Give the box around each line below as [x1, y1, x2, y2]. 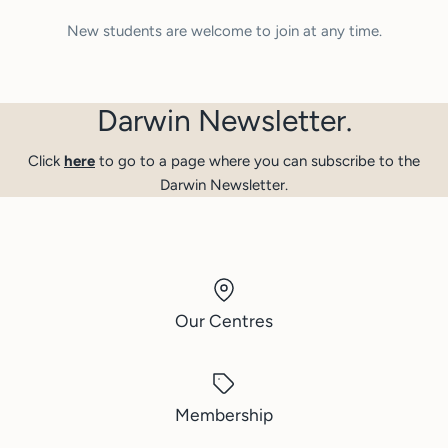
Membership [175, 403, 273, 425]
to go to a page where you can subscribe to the [99, 151, 420, 170]
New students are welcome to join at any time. [66, 21, 382, 40]
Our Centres [175, 309, 273, 331]
